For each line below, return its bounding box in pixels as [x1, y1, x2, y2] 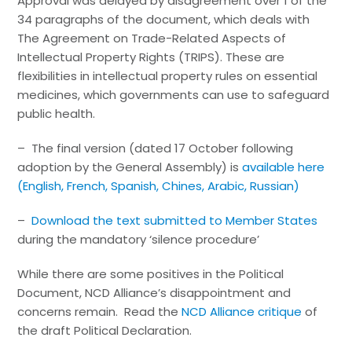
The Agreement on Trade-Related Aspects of [17, 29, 287, 46]
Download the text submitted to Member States [31, 211, 318, 229]
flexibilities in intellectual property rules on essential [17, 67, 318, 84]
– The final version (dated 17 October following [17, 139, 294, 156]
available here [242, 158, 325, 175]
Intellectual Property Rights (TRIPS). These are [17, 48, 285, 65]
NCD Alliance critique [181, 302, 302, 320]
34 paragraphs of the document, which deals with [17, 10, 310, 27]
